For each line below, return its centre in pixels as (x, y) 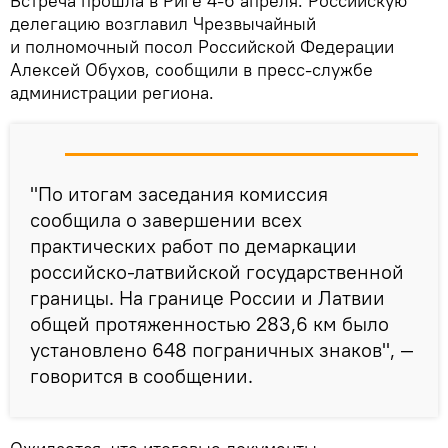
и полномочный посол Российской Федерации (202, 47)
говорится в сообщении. (141, 376)
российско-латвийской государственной (217, 272)
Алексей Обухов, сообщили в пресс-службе (191, 70)
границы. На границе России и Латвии (207, 298)
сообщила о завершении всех (166, 220)
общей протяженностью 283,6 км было (209, 324)
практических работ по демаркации (193, 246)
